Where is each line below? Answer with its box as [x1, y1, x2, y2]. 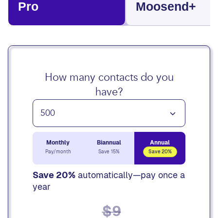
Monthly [46, 139, 70, 146]
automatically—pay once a [75, 170, 185, 180]
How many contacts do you [44, 70, 174, 85]
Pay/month [45, 149, 71, 154]
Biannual [96, 139, 121, 146]
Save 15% [98, 149, 120, 154]
